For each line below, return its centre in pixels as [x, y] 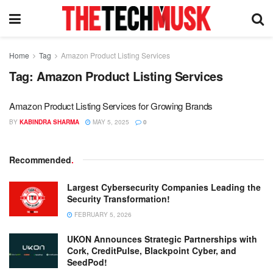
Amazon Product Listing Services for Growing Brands [111, 106]
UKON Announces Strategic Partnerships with [162, 239]
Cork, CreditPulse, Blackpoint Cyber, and [152, 250]
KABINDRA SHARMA [49, 122]
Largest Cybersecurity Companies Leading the [164, 187]
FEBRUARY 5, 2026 [102, 214]
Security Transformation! [119, 199]
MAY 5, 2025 [110, 122]
